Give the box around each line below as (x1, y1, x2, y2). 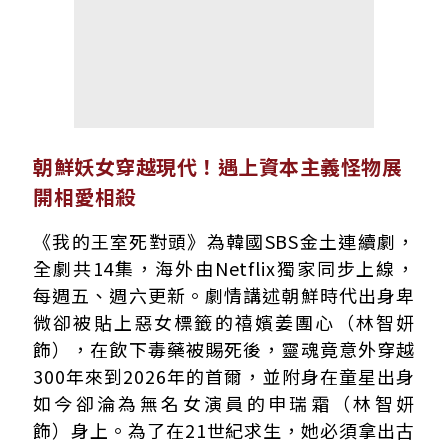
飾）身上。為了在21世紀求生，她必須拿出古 (33, 417, 415, 444)
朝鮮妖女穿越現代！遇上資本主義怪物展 (33, 152, 402, 182)
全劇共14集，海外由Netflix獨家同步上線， (33, 255, 415, 282)
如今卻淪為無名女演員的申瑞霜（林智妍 (33, 390, 415, 417)
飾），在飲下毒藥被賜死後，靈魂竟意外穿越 (33, 336, 415, 363)
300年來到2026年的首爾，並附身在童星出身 (33, 363, 415, 390)
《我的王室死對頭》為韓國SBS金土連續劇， (33, 228, 415, 255)
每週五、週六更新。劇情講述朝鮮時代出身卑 (33, 282, 415, 309)
